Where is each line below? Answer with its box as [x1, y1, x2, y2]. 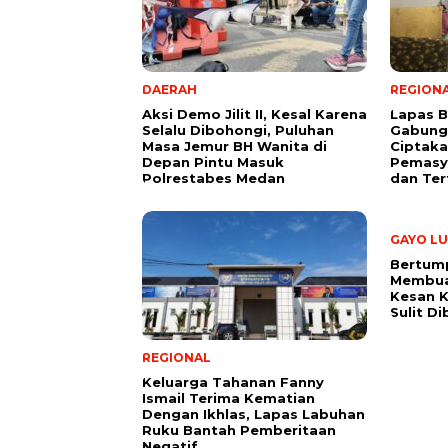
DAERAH [142, 82, 197, 98]
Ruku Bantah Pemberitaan [142, 422, 336, 439]
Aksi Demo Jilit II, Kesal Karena [142, 106, 367, 123]
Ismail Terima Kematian [142, 390, 315, 407]
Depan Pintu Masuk [142, 154, 284, 171]
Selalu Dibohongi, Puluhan [142, 122, 334, 139]
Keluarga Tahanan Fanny [142, 374, 324, 391]
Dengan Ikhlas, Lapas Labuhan [142, 406, 365, 423]
